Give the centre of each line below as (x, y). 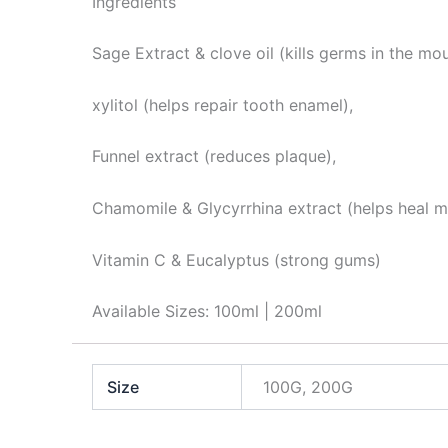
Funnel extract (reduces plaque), (214, 156)
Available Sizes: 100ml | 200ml (207, 311)
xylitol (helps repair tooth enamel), (222, 104)
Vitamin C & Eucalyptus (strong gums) (236, 259)
